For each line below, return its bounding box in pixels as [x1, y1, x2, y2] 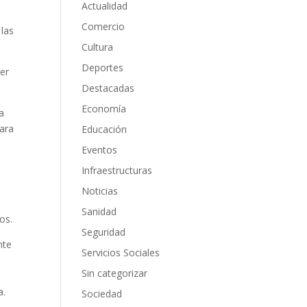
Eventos [82, 143, 118, 156]
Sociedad [82, 286, 123, 300]
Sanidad [82, 204, 117, 218]
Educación [82, 122, 127, 136]
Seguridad [82, 225, 126, 238]
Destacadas [82, 81, 135, 95]
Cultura [82, 40, 114, 53]
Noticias [82, 184, 119, 197]
